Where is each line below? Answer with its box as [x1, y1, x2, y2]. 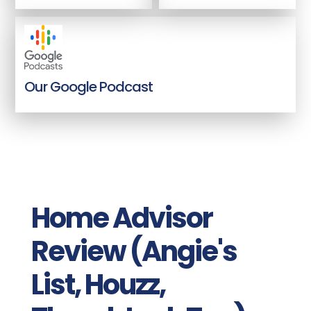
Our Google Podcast [24, 76, 153, 96]
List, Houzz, [31, 264, 165, 304]
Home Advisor [31, 198, 212, 237]
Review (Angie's [31, 231, 237, 271]
